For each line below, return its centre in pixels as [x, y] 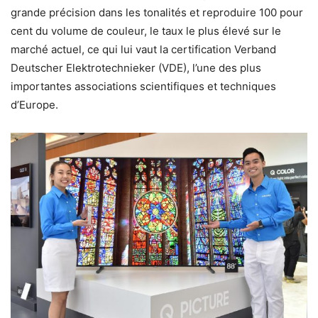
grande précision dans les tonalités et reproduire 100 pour [157, 12]
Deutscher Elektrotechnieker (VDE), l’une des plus [136, 68]
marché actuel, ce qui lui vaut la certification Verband [143, 49]
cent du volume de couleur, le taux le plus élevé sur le [146, 31]
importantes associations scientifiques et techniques [143, 86]
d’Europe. [34, 105]
